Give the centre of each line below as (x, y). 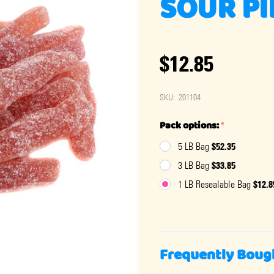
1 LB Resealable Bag (216, 185)
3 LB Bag (195, 166)
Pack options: (190, 125)
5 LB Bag (195, 147)
